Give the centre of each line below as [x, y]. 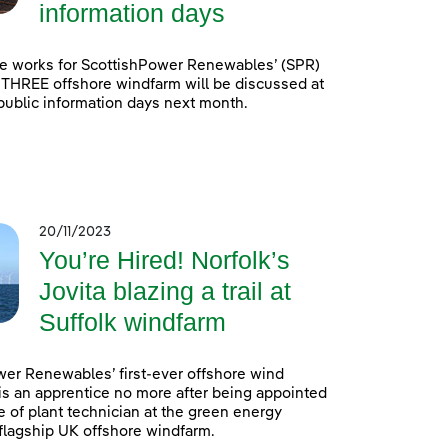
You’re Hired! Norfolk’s [164, 260]
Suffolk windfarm [132, 322]
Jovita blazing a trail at [164, 291]
